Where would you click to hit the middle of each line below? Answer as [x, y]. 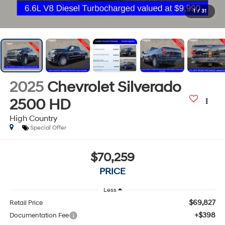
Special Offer [48, 128]
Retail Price [26, 203]
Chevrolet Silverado [114, 87]
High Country [33, 118]
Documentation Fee [39, 216]
